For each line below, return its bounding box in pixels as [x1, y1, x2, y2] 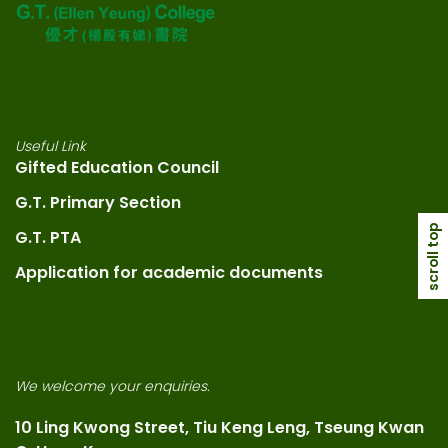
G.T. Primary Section [15, 191, 181, 214]
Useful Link [15, 136, 86, 156]
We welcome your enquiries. [15, 376, 210, 396]
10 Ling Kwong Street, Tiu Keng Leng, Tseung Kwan [15, 416, 424, 439]
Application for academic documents [15, 261, 323, 284]
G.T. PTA [15, 226, 81, 249]
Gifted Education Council [15, 156, 219, 179]
